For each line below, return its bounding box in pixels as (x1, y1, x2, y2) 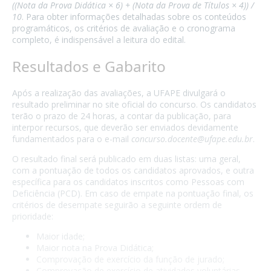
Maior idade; (36, 230, 85, 243)
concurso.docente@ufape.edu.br (131, 133, 253, 145)
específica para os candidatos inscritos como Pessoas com (12, 176, 244, 188)
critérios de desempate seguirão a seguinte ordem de (12, 199, 222, 211)
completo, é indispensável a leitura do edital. (12, 33, 186, 45)
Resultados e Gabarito (12, 56, 166, 77)
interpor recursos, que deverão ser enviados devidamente (12, 122, 238, 134)
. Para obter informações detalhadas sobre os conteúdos (22, 10, 246, 22)
